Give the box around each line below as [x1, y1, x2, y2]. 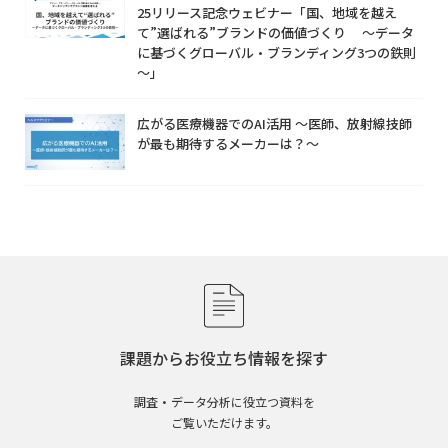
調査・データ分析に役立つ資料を [133, 393, 315, 411]
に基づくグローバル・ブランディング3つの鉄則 [137, 42, 416, 62]
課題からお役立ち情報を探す [120, 346, 328, 371]
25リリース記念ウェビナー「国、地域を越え [137, 2, 397, 22]
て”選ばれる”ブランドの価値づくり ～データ [137, 22, 414, 42]
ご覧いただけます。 [170, 414, 278, 432]
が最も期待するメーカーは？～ [137, 133, 319, 153]
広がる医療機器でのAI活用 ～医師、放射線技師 [137, 113, 412, 133]
